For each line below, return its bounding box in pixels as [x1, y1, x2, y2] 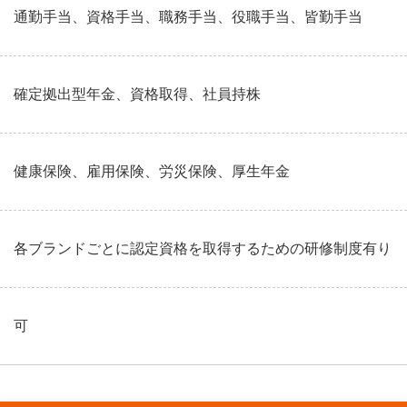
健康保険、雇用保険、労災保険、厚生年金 [14, 164, 290, 179]
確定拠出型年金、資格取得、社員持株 [14, 86, 261, 102]
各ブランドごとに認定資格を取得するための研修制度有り [14, 241, 392, 256]
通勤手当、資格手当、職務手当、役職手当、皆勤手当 [14, 9, 362, 25]
